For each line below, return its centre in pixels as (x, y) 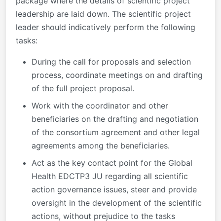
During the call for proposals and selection (111, 61)
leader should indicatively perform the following (106, 27)
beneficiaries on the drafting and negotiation (115, 119)
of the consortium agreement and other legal (116, 132)
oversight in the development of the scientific (117, 203)
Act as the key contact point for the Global (112, 163)
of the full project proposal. (83, 88)
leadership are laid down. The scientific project (103, 14)
